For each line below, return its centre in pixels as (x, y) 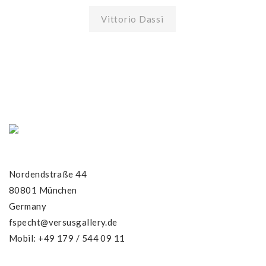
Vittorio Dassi (132, 19)
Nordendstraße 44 (48, 174)
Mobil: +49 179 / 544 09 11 (67, 238)
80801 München (43, 190)
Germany (28, 206)
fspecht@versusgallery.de (63, 222)
